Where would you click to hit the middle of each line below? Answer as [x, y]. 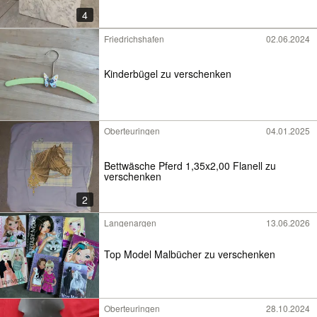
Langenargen [130, 223]
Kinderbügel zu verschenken [168, 73]
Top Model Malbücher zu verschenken [190, 254]
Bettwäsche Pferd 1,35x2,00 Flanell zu [190, 165]
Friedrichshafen [134, 39]
